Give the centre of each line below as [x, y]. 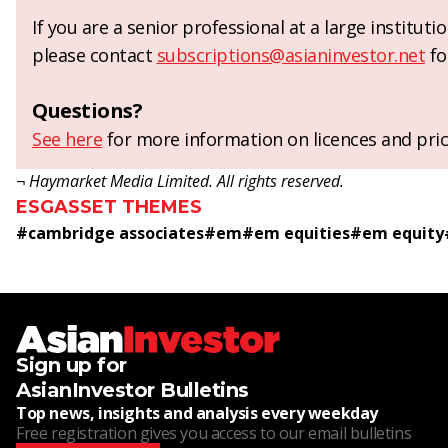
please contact [94, 55]
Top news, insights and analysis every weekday [197, 413]
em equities [302, 233]
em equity [403, 233]
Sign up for [71, 365]
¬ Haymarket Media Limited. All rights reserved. [180, 181]
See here [67, 139]
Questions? [87, 111]
